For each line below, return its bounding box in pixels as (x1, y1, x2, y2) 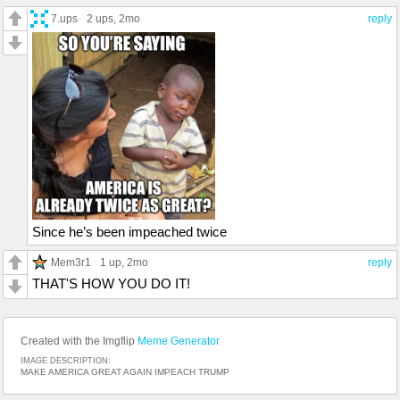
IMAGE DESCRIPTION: (21, 355, 111, 365)
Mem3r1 (51, 255, 91, 268)
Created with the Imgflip (21, 334, 137, 347)
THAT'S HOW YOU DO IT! (32, 275, 190, 291)
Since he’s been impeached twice (32, 223, 227, 239)
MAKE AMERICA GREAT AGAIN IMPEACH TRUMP (21, 366, 229, 377)
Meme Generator (137, 334, 220, 347)
